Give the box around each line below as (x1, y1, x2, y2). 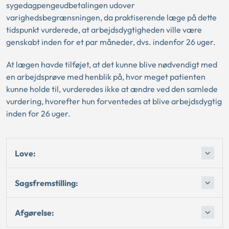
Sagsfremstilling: (15, 177, 78, 188)
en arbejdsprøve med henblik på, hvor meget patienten (6, 72, 205, 82)
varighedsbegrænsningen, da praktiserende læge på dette (6, 12, 217, 22)
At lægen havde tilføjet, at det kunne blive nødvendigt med (6, 59, 217, 70)
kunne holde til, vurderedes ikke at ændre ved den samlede (6, 84, 218, 94)
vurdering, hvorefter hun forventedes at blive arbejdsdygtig (6, 96, 222, 106)
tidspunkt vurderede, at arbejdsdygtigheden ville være (6, 25, 202, 35)
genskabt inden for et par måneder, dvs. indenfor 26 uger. (6, 37, 216, 47)
